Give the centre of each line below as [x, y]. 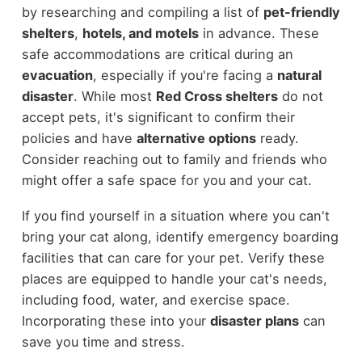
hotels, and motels [140, 33]
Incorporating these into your [116, 321]
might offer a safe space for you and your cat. [166, 180]
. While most [114, 96]
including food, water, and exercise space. [156, 300]
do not [300, 96]
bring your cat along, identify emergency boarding [180, 237]
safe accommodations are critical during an [157, 54]
